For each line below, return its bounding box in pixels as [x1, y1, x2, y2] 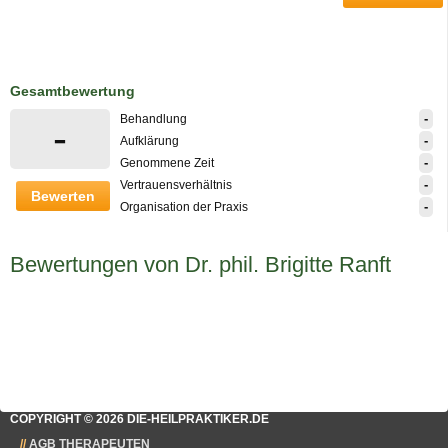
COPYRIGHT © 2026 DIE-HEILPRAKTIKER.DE [10, 412, 269, 426]
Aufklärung [120, 134, 179, 148]
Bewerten [31, 188, 95, 204]
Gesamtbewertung [10, 83, 135, 99]
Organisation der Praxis [120, 200, 248, 214]
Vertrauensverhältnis [120, 178, 232, 192]
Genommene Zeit [120, 156, 214, 170]
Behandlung [120, 112, 187, 126]
